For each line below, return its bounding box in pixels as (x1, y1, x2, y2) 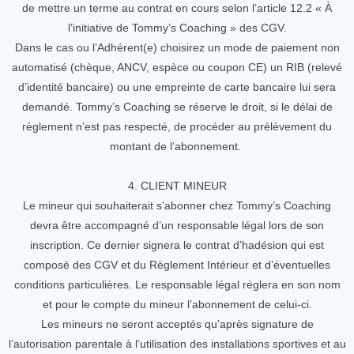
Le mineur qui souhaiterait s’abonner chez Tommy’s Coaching (23, 199, 331, 212)
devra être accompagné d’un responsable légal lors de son (30, 219, 324, 232)
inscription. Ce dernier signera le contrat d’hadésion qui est (30, 239, 324, 251)
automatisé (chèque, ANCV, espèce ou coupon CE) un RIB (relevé (12, 61, 342, 73)
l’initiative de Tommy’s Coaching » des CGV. (67, 21, 287, 34)
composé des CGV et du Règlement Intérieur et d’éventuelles (24, 258, 330, 271)
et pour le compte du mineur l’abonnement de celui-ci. (42, 298, 312, 311)
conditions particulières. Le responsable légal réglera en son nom (13, 278, 341, 291)
